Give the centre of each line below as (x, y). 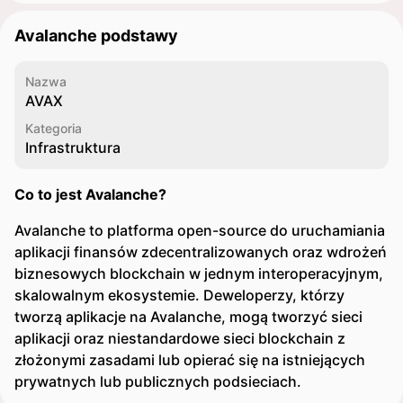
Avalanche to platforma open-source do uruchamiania (200, 230)
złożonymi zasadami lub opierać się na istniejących (190, 360)
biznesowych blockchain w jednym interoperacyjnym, (199, 273)
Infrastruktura (73, 148)
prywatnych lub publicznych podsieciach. (158, 381)
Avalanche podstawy (96, 36)
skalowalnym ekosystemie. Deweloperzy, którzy (179, 295)
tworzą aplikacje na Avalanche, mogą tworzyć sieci (188, 317)
